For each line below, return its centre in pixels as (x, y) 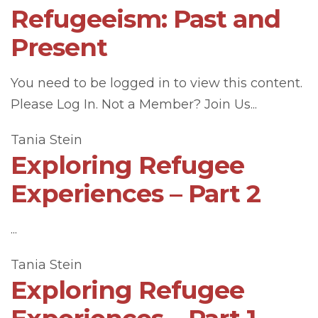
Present (59, 47)
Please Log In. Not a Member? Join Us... (134, 104)
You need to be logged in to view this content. (157, 83)
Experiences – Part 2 (136, 193)
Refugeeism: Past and (146, 19)
